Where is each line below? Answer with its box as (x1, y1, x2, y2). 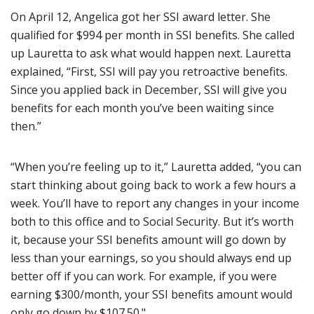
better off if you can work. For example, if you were (11, 268, 277, 284)
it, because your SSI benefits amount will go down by (11, 232, 286, 247)
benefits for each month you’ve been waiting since (11, 100, 274, 116)
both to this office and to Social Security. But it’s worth (11, 214, 294, 229)
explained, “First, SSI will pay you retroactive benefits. (11, 64, 287, 79)
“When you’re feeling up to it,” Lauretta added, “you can (11, 159, 301, 175)
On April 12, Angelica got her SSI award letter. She (11, 9, 271, 25)
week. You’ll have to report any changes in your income (11, 196, 299, 211)
